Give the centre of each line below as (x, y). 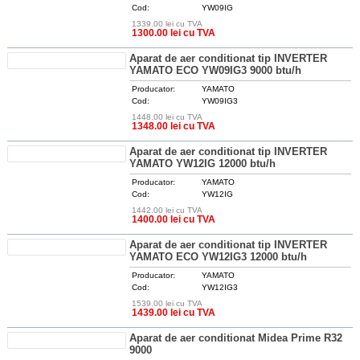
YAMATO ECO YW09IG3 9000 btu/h (216, 70)
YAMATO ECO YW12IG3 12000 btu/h (219, 257)
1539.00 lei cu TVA (168, 303)
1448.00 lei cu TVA (168, 117)
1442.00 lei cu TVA (168, 210)
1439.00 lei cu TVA (174, 313)
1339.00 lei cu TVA (168, 24)
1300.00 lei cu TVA (174, 33)
